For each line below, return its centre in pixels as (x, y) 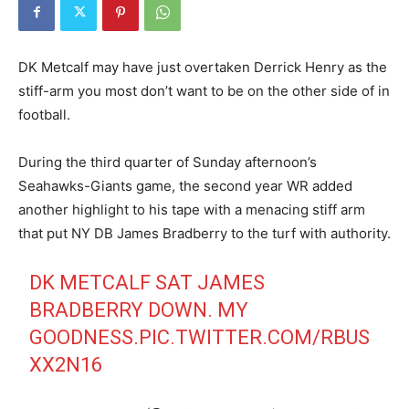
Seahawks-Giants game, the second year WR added (185, 185)
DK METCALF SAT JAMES (147, 282)
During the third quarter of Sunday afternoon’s (168, 162)
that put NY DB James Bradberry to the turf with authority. (204, 233)
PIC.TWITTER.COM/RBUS (255, 337)
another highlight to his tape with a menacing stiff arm (192, 209)
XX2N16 (66, 364)
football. (44, 114)
